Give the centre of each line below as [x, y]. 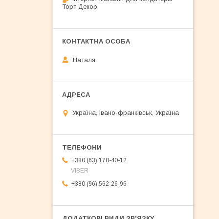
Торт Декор [80, 7]
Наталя [83, 60]
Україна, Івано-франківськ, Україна [126, 113]
